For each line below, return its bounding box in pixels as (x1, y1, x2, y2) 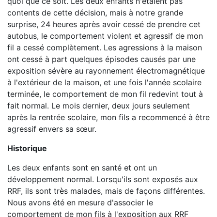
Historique (7, 143, 47, 153)
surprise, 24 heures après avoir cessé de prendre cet (7, 19, 201, 29)
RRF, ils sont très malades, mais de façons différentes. (7, 186, 205, 196)
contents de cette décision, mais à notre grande (7, 8, 183, 17)
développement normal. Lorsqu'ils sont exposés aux (7, 174, 198, 184)
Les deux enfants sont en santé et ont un (7, 163, 157, 172)
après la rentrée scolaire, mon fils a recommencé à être (7, 112, 210, 122)
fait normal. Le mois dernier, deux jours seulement (7, 101, 190, 110)
